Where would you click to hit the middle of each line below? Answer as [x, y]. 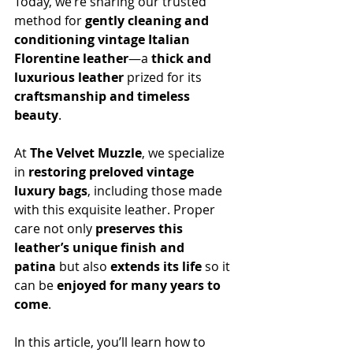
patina [35, 266]
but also [83, 266]
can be [35, 285]
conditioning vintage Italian [104, 39]
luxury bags [51, 191]
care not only [55, 229]
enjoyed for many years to [140, 285]
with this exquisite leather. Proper [116, 210]
